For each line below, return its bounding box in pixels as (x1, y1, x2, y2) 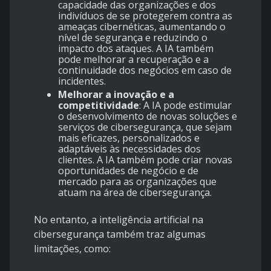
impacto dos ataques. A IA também (58, 41, 214, 55)
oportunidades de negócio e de (58, 163, 198, 177)
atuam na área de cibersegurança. (58, 185, 212, 199)
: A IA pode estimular (139, 98, 232, 112)
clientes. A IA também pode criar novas (58, 152, 232, 166)
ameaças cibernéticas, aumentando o (58, 19, 226, 33)
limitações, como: (34, 241, 111, 255)
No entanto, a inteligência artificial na (34, 212, 203, 226)
